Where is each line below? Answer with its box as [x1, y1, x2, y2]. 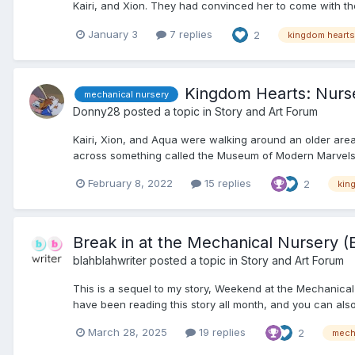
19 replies [196, 326, 246, 339]
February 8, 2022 [88, 177, 173, 190]
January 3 [88, 28, 138, 41]
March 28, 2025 [88, 326, 167, 339]
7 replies [166, 28, 212, 41]
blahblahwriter [73, 253, 147, 267]
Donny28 [73, 104, 120, 118]
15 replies [201, 177, 251, 190]
